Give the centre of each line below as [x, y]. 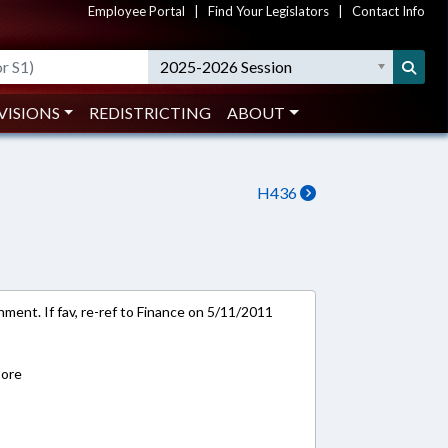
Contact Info [388, 11]
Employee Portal [136, 11]
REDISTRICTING [150, 112]
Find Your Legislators [268, 11]
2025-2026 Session [226, 66]
